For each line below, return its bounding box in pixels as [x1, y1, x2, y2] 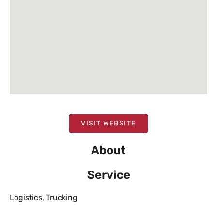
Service [87, 168, 130, 182]
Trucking [46, 193, 77, 202]
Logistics [10, 193, 42, 202]
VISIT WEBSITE [81, 119, 136, 127]
